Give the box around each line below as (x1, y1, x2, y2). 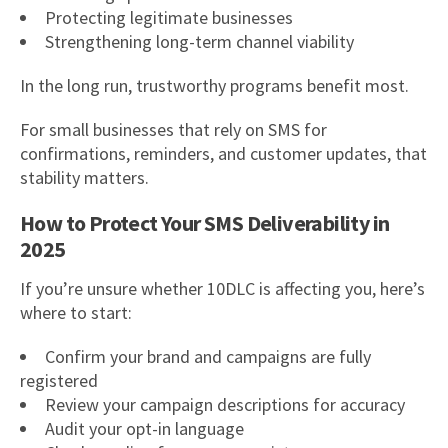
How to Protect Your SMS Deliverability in (20, 208, 390, 237)
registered (20, 368, 98, 392)
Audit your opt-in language (45, 416, 244, 440)
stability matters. (20, 165, 149, 189)
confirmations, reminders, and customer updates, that (20, 141, 427, 165)
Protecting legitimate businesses (45, 5, 293, 29)
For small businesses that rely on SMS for (20, 117, 327, 141)
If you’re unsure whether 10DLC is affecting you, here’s (20, 276, 425, 300)
